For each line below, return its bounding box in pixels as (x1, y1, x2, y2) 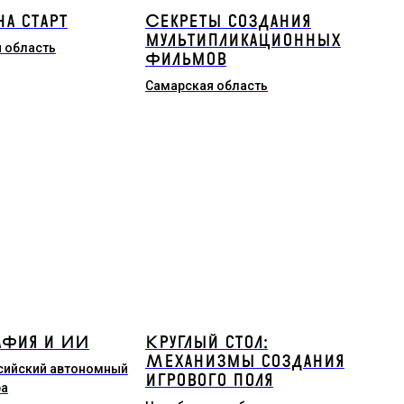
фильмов (144, 49, 226, 70)
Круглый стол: (144, 332, 268, 353)
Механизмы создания (144, 351, 344, 372)
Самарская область (144, 78, 268, 93)
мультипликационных (144, 30, 341, 51)
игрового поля (144, 370, 273, 391)
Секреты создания (144, 11, 311, 32)
